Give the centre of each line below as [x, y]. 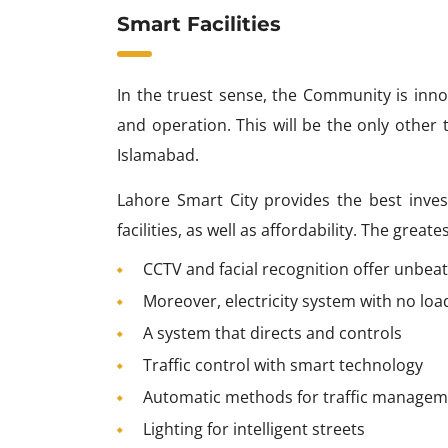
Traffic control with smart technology [283, 364]
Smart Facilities [199, 23]
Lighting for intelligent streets [254, 428]
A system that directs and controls [272, 332]
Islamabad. [158, 154]
